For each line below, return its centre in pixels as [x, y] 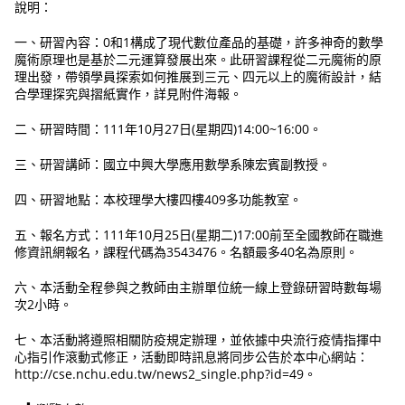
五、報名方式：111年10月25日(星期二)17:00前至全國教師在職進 [199, 235]
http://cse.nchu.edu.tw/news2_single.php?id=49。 [166, 374]
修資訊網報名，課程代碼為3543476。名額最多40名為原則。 [187, 252]
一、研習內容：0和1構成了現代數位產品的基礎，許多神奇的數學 [199, 42]
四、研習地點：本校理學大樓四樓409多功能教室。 [159, 200]
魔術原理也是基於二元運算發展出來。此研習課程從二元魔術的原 [198, 60]
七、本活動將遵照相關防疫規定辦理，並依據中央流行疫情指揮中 [198, 340]
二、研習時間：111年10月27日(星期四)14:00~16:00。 [169, 129]
